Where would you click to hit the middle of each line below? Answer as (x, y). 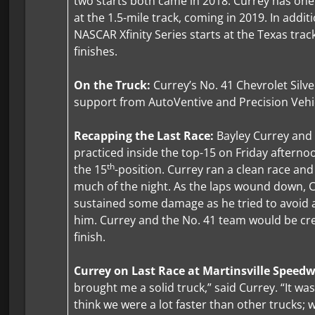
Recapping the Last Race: (146, 136)
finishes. (96, 52)
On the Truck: (114, 85)
